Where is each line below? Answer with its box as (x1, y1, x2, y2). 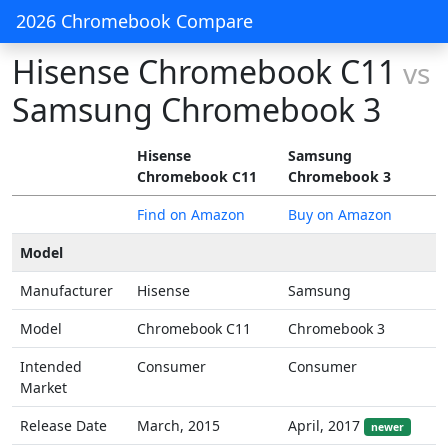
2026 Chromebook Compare (16, 9, 253, 33)
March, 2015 (137, 416, 220, 435)
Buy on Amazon (288, 205, 392, 224)
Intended (20, 357, 82, 376)
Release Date (20, 416, 107, 435)
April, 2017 (288, 416, 364, 435)
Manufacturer (20, 281, 113, 300)
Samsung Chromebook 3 (12, 88, 381, 131)
